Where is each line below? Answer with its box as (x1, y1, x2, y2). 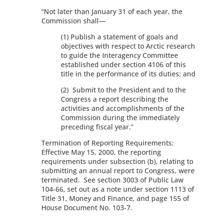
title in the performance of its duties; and (60, 69, 196, 79)
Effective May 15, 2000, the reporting (41, 147, 161, 157)
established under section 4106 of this (60, 60, 186, 70)
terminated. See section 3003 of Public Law (41, 175, 183, 185)
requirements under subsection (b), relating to (41, 157, 193, 166)
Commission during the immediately (60, 113, 180, 123)
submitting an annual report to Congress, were (41, 166, 195, 176)
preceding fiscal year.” (60, 122, 133, 132)
